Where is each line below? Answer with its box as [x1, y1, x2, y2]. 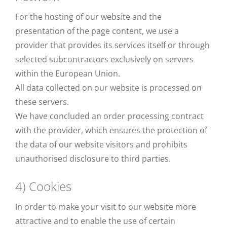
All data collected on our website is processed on [15, 82, 202, 93]
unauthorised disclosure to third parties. [15, 153, 171, 164]
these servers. [15, 96, 69, 107]
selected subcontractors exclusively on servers [15, 54, 194, 65]
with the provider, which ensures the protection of [15, 125, 207, 136]
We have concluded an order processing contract [15, 110, 204, 122]
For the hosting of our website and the [15, 11, 162, 22]
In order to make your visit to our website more [15, 201, 196, 212]
